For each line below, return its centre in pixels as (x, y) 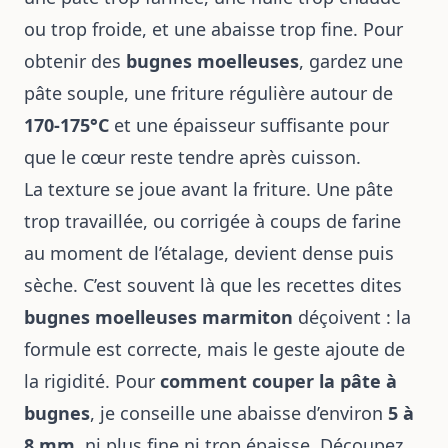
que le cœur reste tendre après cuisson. (192, 157)
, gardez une (351, 61)
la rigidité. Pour (92, 381)
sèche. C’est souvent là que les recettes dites (213, 285)
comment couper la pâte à (278, 381)
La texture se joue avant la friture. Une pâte (208, 189)
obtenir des (75, 61)
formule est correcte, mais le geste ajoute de (214, 349)
